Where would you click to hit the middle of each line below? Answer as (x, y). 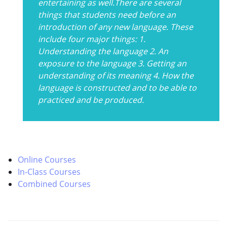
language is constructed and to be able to (117, 87)
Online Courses (47, 159)
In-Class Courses (49, 172)
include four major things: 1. (92, 39)
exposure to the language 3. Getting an (112, 63)
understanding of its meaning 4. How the (116, 75)
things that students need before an (107, 14)
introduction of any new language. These (116, 27)
